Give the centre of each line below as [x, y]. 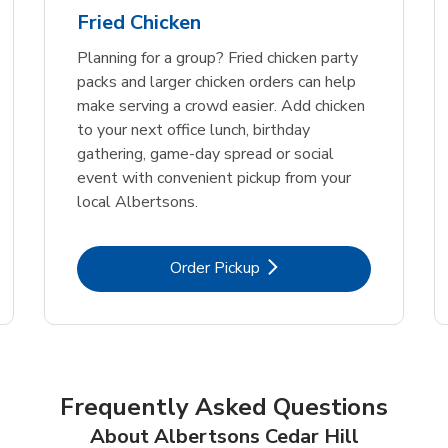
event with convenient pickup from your [214, 177]
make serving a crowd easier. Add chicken [221, 105]
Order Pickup [214, 267]
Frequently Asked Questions [224, 406]
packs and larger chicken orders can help [216, 81]
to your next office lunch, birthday [193, 129]
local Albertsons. [137, 201]
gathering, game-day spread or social [205, 153]
